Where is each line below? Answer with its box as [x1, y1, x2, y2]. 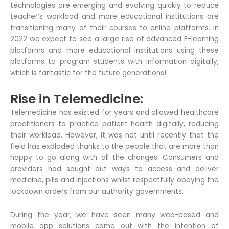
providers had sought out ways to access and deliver [10, 164, 219, 174]
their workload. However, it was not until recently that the [10, 130, 219, 140]
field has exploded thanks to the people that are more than [10, 141, 219, 151]
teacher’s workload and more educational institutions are [10, 11, 219, 21]
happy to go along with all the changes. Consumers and [10, 152, 219, 163]
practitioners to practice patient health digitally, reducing [10, 119, 219, 129]
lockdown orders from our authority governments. [10, 186, 184, 196]
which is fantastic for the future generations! [10, 67, 166, 78]
